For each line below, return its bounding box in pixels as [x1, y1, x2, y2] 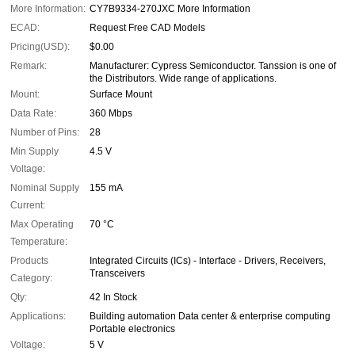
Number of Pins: [10, 127, 79, 139]
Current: [10, 200, 45, 212]
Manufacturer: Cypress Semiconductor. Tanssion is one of [90, 60, 336, 72]
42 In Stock [90, 292, 137, 303]
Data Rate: [10, 108, 56, 120]
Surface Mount [90, 89, 152, 101]
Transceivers [90, 268, 145, 280]
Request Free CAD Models [90, 22, 205, 34]
